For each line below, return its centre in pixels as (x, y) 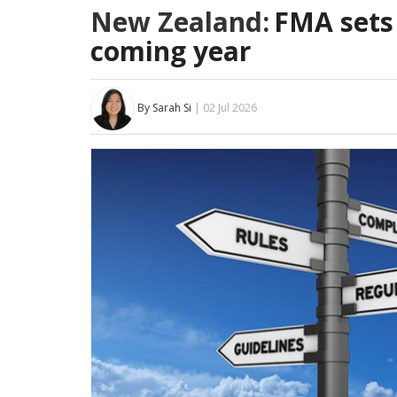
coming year (171, 51)
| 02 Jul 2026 (224, 108)
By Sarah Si (164, 108)
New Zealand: (180, 22)
